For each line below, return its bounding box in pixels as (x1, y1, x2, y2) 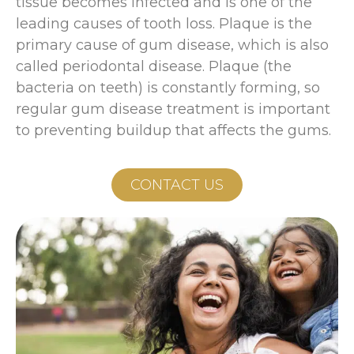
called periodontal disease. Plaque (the (16, 57, 292, 75)
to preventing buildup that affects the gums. (16, 121, 331, 139)
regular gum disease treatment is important (16, 100, 330, 118)
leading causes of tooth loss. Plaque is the (16, 14, 312, 32)
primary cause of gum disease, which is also (16, 36, 329, 54)
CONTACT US (130, 176, 224, 194)
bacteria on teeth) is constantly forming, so (16, 78, 320, 96)
